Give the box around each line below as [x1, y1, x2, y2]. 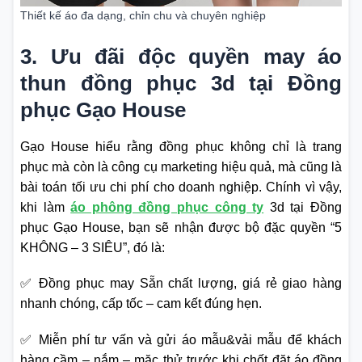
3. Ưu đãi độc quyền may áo [20, 45, 342, 69]
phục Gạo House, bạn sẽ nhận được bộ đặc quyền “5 [20, 221, 342, 235]
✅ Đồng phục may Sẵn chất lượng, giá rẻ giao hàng [20, 276, 342, 291]
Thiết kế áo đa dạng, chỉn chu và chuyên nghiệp [20, 9, 266, 23]
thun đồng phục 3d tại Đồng [20, 72, 342, 95]
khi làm [20, 200, 71, 215]
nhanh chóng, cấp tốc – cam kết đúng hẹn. [20, 297, 262, 311]
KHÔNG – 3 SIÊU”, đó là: [20, 241, 165, 255]
